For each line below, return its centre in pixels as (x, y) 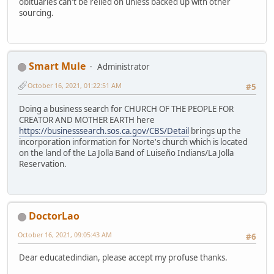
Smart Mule (57, 66)
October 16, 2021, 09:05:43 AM (65, 234)
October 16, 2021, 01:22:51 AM (75, 85)
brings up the (215, 131)
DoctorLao (54, 216)
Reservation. (43, 164)
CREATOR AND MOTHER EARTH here (87, 120)
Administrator (124, 66)
